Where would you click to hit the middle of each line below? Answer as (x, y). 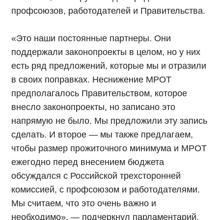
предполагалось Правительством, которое (99, 94)
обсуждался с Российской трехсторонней (96, 176)
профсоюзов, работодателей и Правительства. (108, 11)
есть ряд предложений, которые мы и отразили (109, 66)
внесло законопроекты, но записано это (93, 107)
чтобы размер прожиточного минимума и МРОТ (109, 149)
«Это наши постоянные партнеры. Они (91, 39)
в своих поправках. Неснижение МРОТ (91, 80)
